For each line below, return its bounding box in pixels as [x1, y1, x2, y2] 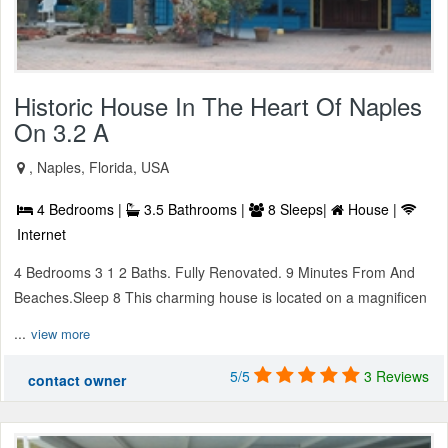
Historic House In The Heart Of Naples [14, 88, 422, 124]
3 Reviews [364, 366, 429, 387]
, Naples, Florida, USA [29, 157, 169, 178]
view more [31, 324, 90, 344]
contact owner [28, 370, 126, 391]
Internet [17, 224, 66, 245]
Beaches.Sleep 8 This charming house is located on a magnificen [14, 287, 427, 308]
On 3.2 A [14, 114, 109, 150]
